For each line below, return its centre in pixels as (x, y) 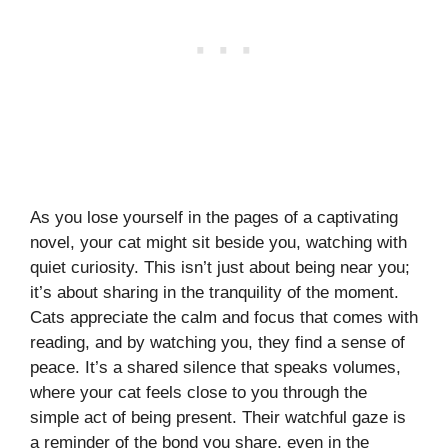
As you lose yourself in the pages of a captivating (214, 217)
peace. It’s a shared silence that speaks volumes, (215, 367)
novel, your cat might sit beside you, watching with (218, 242)
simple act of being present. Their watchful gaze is (218, 417)
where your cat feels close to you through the (198, 392)
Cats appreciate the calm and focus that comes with (224, 317)
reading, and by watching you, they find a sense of (217, 342)
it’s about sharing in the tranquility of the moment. (214, 292)
